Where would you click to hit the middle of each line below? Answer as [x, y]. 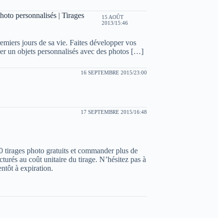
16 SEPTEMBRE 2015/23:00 [114, 73]
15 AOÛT [112, 17]
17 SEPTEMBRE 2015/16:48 [114, 112]
